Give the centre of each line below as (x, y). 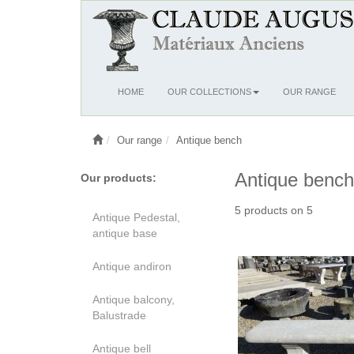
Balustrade (119, 315)
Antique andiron (132, 266)
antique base (125, 233)
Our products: (119, 178)
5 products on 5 (274, 210)
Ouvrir (113, 91)
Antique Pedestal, (136, 217)
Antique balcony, (134, 299)
